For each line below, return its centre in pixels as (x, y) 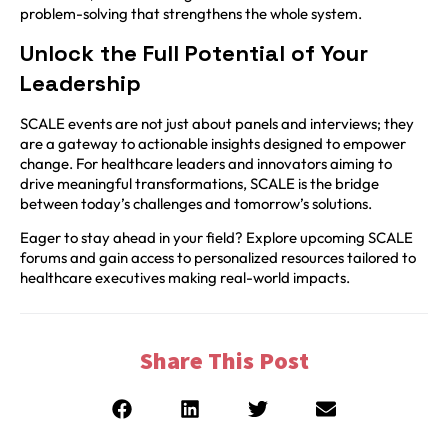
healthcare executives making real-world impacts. (185, 278)
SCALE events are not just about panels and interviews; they (217, 124)
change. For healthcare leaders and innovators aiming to (206, 164)
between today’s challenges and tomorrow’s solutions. (196, 204)
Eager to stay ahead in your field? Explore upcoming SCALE (216, 238)
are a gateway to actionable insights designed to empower (213, 144)
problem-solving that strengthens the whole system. (191, 13)
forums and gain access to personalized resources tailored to (218, 258)
